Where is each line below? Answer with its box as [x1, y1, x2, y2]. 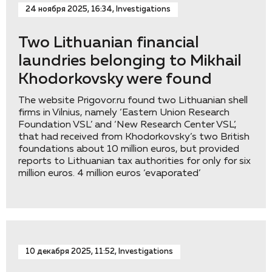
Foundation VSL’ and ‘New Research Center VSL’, [18, 120, 237, 130]
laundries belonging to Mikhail [18, 53, 242, 69]
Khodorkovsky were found [18, 72, 212, 87]
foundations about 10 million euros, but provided [18, 144, 239, 154]
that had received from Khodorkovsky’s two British [18, 132, 250, 142]
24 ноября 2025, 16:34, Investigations [25, 5, 171, 13]
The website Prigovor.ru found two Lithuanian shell [18, 96, 248, 106]
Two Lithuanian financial [18, 35, 199, 51]
